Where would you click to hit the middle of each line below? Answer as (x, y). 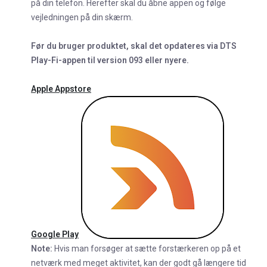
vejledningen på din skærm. (83, 17)
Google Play (55, 234)
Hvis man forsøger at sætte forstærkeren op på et (148, 248)
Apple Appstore (61, 89)
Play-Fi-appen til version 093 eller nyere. (110, 60)
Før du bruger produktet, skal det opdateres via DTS (134, 46)
